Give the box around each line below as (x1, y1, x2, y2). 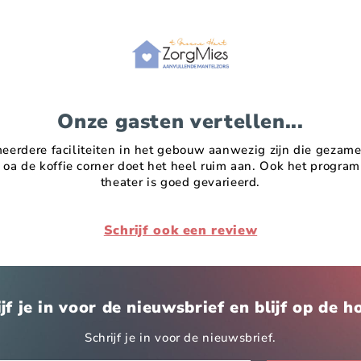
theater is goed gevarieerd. (100, 174, 261, 191)
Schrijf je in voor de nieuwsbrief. (84, 330, 277, 346)
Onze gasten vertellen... (57, 108, 304, 136)
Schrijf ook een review (103, 222, 258, 240)
